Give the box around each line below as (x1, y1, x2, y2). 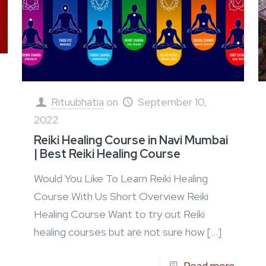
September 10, (138, 95, 207, 109)
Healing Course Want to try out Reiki (33, 207, 205, 221)
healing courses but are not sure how (33, 225, 205, 239)
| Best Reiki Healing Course (33, 146, 180, 162)
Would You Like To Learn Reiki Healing (33, 172, 208, 186)
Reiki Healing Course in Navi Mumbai (33, 132, 228, 148)
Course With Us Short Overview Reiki (33, 189, 208, 204)
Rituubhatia (50, 95, 104, 109)
